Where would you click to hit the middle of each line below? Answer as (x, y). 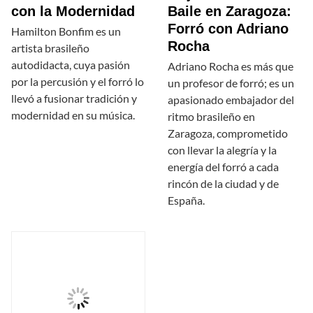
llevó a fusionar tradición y (74, 99)
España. (186, 201)
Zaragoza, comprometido (228, 133)
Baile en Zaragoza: (230, 12)
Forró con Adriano (228, 29)
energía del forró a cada (223, 167)
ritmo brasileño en (211, 117)
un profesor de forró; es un (231, 83)
